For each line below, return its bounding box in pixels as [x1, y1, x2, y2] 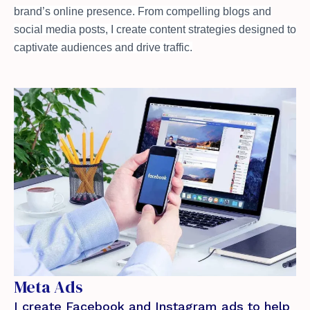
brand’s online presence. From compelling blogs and [14, 5, 271, 17]
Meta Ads [14, 275, 83, 299]
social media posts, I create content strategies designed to [14, 23, 296, 35]
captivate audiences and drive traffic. [14, 41, 192, 53]
